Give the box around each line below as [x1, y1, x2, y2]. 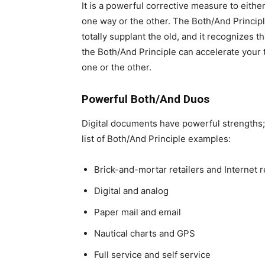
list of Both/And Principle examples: [82, 132, 231, 144]
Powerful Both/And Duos [82, 92, 209, 106]
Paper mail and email [94, 206, 181, 218]
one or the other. [82, 61, 151, 73]
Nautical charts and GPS [94, 227, 195, 239]
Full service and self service [94, 248, 211, 260]
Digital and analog [94, 185, 169, 196]
